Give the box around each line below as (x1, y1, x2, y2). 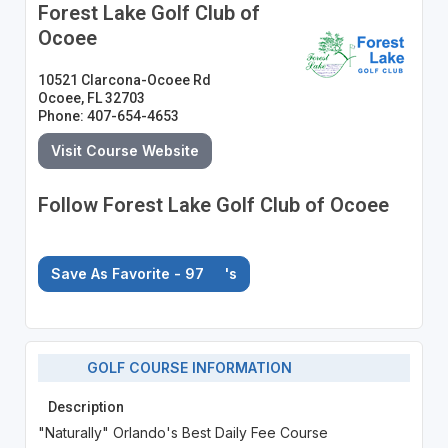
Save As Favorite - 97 (50, 264, 208, 282)
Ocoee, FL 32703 (37, 89, 145, 106)
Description (47, 398, 124, 415)
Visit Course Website (50, 141, 199, 159)
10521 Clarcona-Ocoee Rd (37, 71, 211, 88)
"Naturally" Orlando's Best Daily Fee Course (37, 423, 328, 441)
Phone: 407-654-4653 (37, 107, 179, 124)
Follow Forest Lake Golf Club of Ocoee (37, 192, 389, 217)
